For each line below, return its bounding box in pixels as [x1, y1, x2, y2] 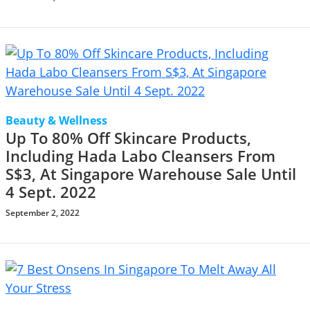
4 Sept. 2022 [6, 182, 96, 202]
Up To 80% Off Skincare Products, [6, 128, 251, 148]
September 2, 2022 [6, 207, 80, 219]
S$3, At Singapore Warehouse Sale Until [6, 164, 296, 184]
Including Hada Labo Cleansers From [6, 146, 275, 166]
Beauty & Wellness [6, 113, 107, 128]
